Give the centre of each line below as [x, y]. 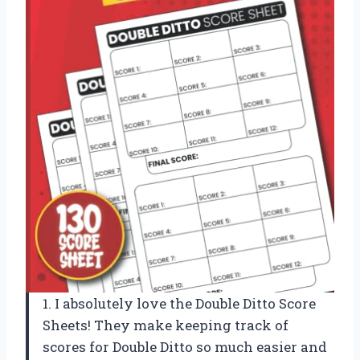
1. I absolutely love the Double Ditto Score [179, 304]
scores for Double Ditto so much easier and [185, 347]
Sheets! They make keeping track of [166, 325]
